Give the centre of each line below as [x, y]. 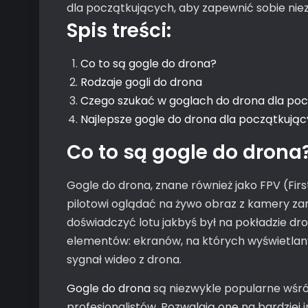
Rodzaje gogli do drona [141, 82]
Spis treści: [119, 31]
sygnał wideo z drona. [124, 260]
